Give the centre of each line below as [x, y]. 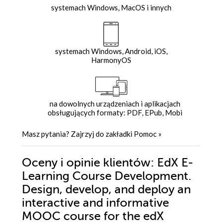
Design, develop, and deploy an [106, 189]
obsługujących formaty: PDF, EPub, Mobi [115, 112]
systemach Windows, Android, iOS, [111, 51]
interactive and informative [95, 203]
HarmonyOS [111, 60]
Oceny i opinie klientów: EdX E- [108, 163]
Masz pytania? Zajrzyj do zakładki [78, 134]
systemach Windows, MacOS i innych [111, 7]
